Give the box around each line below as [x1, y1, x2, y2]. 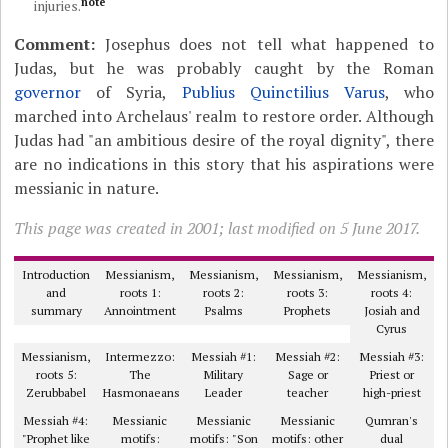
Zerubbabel [26, 385, 87, 400]
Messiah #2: [275, 349, 340, 364]
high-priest [362, 385, 421, 400]
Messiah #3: [359, 349, 424, 364]
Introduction [22, 267, 91, 282]
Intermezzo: [105, 349, 176, 364]
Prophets [284, 303, 332, 318]
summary [30, 303, 82, 318]
